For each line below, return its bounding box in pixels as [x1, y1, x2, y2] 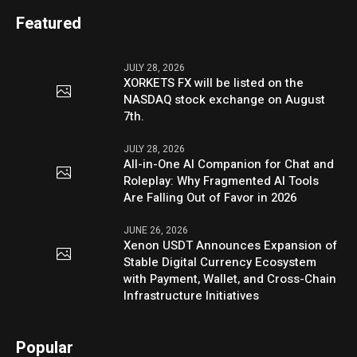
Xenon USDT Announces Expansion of [124, 236, 338, 254]
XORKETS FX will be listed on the [124, 73, 304, 92]
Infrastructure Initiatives [124, 286, 260, 304]
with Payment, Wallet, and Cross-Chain [124, 269, 337, 288]
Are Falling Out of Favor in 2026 [124, 188, 297, 206]
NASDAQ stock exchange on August [124, 90, 326, 108]
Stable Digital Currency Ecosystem [124, 253, 317, 271]
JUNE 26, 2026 [124, 222, 189, 237]
